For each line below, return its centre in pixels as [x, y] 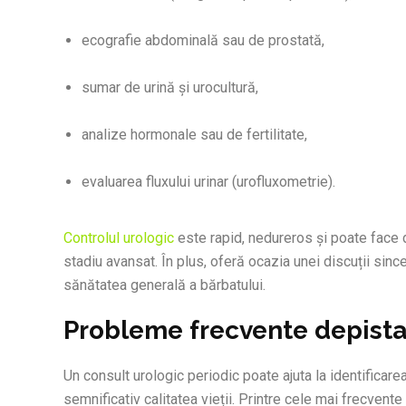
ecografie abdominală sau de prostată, [203, 41]
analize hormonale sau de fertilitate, [194, 135]
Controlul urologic [119, 238]
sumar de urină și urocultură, [170, 88]
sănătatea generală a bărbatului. [164, 285]
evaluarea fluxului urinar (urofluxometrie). [208, 182]
